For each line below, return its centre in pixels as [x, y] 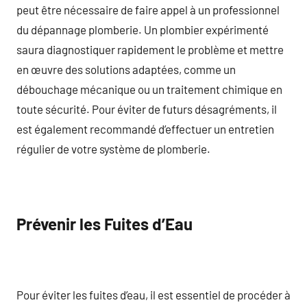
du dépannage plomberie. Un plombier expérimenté [143, 29]
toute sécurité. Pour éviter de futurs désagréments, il [147, 109]
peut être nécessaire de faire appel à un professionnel [148, 9]
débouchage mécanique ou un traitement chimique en [149, 89]
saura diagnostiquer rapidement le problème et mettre [150, 49]
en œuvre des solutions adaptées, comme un [126, 69]
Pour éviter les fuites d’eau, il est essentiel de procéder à [153, 294]
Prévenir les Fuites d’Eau [105, 224]
